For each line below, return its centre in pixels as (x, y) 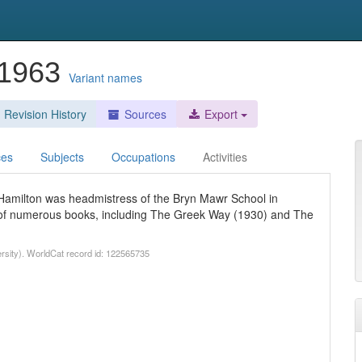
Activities (225, 157)
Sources (145, 114)
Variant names (105, 78)
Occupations (143, 157)
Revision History (45, 114)
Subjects (62, 157)
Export (219, 114)
